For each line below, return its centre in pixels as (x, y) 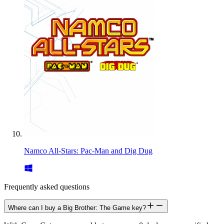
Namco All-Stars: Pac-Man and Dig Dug (88, 150)
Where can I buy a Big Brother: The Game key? (77, 207)
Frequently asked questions (47, 186)
